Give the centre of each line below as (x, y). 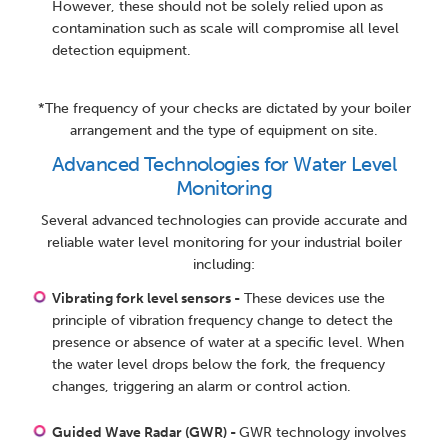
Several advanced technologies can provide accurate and (224, 221)
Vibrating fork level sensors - (146, 299)
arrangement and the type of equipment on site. (224, 131)
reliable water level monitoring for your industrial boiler (224, 243)
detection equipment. (126, 51)
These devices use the (313, 299)
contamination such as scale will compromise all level (226, 29)
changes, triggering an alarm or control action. (202, 387)
